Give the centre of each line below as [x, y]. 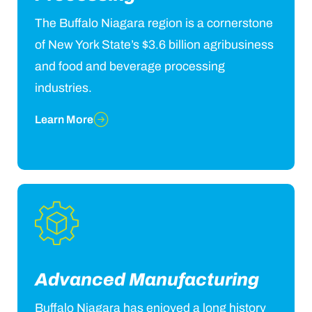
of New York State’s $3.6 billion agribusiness [154, 45]
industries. [63, 88]
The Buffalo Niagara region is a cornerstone [154, 23]
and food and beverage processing [130, 66]
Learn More [64, 120]
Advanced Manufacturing [147, 279]
